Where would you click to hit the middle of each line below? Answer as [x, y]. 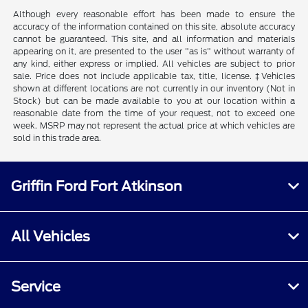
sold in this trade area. [57, 137]
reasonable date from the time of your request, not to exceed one [154, 113]
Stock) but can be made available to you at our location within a [154, 100]
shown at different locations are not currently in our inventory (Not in [154, 88]
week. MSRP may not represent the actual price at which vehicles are [154, 125]
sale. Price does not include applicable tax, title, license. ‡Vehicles [154, 76]
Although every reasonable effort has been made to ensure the [154, 14]
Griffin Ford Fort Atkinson [97, 186]
